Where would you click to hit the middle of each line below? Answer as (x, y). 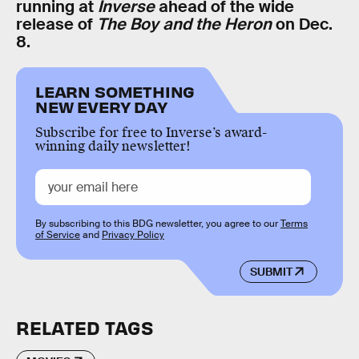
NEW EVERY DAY (101, 107)
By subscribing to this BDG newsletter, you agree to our (158, 224)
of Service (58, 235)
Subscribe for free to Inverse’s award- (151, 133)
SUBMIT (271, 271)
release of (56, 24)
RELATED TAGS (85, 328)
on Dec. (302, 24)
